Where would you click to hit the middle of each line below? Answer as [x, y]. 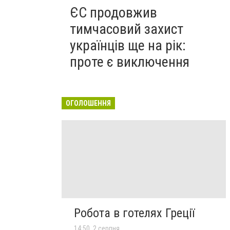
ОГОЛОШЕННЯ [88, 103]
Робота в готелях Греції [134, 213]
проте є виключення [130, 62]
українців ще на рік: [128, 45]
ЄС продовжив [113, 13]
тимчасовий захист [127, 29]
